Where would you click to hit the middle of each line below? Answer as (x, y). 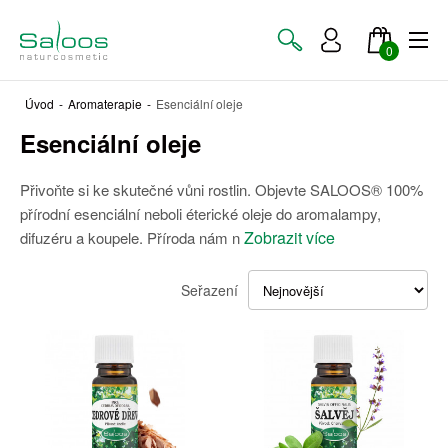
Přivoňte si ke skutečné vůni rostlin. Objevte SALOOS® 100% (221, 189)
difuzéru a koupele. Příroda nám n (130, 237)
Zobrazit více (289, 237)
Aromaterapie (105, 103)
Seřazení (209, 289)
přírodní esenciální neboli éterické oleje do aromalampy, (200, 213)
